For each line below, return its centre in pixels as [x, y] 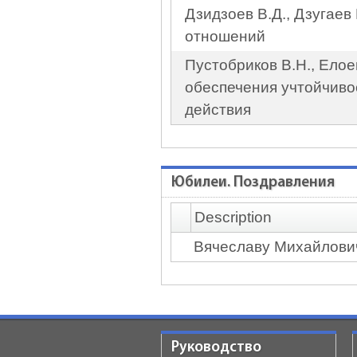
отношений [225, 36]
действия [218, 110]
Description [233, 217]
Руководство [216, 348]
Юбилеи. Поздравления [253, 183]
